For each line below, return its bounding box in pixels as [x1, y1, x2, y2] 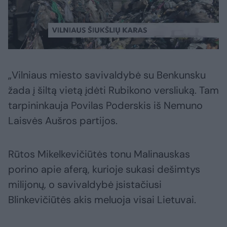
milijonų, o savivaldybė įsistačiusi [8, 178, 162, 192]
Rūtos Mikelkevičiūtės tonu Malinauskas [8, 147, 190, 161]
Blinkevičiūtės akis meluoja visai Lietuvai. [8, 193, 196, 207]
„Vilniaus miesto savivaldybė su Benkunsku [8, 68, 206, 82]
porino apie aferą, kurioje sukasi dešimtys [8, 163, 200, 176]
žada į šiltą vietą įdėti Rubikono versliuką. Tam [8, 84, 219, 97]
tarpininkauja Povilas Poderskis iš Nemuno [8, 99, 203, 112]
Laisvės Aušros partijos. [8, 114, 118, 128]
